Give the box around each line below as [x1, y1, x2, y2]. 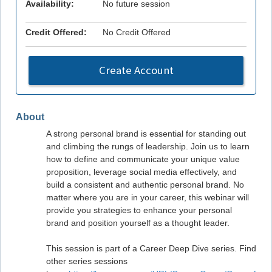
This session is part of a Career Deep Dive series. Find [46, 243, 256, 253]
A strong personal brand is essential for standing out [46, 128, 246, 138]
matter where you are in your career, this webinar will [46, 192, 249, 202]
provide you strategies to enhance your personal [46, 205, 232, 215]
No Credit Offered [103, 27, 171, 37]
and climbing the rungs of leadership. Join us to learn [46, 141, 250, 151]
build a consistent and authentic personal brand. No [46, 179, 244, 189]
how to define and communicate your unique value [46, 154, 240, 164]
